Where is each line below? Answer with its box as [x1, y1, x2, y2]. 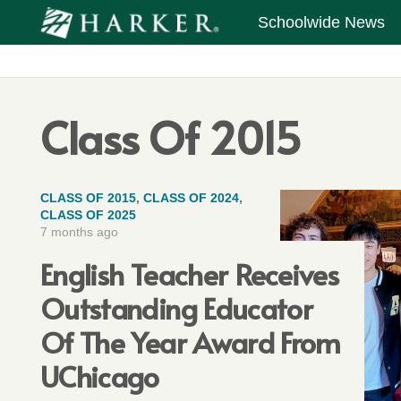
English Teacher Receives [40, 253, 339, 294]
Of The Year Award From [40, 321, 341, 362]
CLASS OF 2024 [143, 191, 239, 205]
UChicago [40, 355, 159, 396]
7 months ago [40, 225, 118, 239]
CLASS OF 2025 [40, 208, 136, 222]
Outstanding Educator [40, 287, 313, 328]
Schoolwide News [258, 13, 386, 31]
